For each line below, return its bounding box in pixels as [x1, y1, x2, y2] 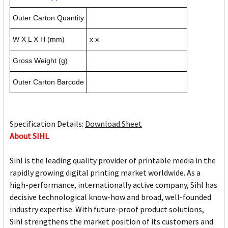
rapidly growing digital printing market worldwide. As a [10, 167, 201, 178]
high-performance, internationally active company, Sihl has [10, 180, 217, 190]
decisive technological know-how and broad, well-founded [10, 192, 211, 203]
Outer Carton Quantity [13, 14, 84, 22]
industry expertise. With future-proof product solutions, [10, 204, 204, 215]
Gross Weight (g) [13, 56, 68, 65]
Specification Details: [10, 119, 85, 129]
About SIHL [10, 131, 49, 141]
